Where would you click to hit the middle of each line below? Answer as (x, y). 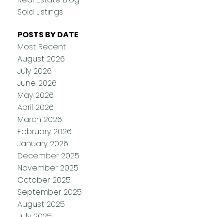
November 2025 (48, 168)
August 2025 (41, 204)
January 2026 (43, 144)
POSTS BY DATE (48, 35)
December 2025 (48, 156)
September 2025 (49, 192)
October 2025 (44, 180)
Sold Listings (40, 12)
